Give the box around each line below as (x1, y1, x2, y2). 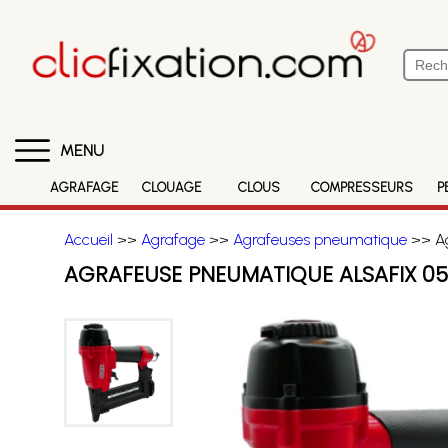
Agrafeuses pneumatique (232, 230, 407, 249)
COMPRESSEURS (311, 180, 414, 195)
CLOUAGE (142, 180, 202, 195)
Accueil (63, 230, 113, 249)
